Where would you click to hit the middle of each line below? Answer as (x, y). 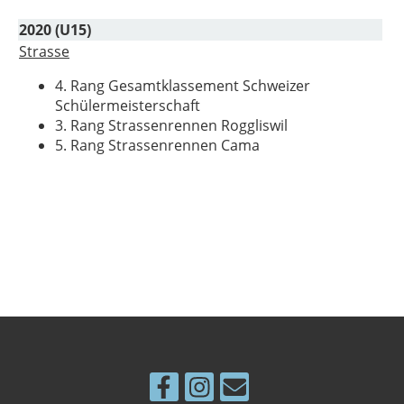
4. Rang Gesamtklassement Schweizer (183, 86)
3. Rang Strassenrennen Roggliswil (171, 125)
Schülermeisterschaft (128, 106)
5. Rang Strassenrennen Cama (157, 145)
